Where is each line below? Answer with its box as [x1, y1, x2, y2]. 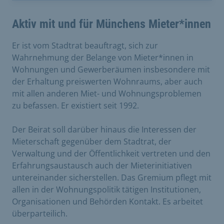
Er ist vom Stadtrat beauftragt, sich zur [12, 39, 158, 51]
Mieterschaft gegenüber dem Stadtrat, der [12, 135, 171, 147]
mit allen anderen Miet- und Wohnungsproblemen [12, 87, 201, 99]
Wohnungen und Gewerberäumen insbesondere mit [12, 63, 210, 75]
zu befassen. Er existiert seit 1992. [12, 99, 139, 111]
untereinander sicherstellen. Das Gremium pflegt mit [12, 171, 211, 183]
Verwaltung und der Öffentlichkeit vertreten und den [12, 147, 210, 159]
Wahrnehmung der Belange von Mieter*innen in [12, 51, 193, 63]
